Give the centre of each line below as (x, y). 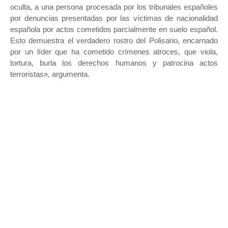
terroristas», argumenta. (50, 74)
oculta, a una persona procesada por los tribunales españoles (114, 7)
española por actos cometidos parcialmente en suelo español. (114, 30)
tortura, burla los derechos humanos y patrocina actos (114, 63)
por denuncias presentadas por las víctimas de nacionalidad (114, 18)
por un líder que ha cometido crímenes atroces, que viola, (114, 52)
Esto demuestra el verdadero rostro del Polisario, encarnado (114, 41)
